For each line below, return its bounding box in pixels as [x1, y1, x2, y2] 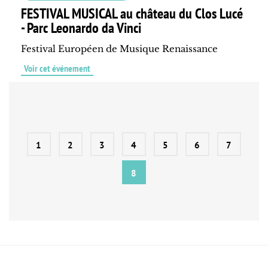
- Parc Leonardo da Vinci [21, 19, 141, 38]
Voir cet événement [24, 62, 90, 75]
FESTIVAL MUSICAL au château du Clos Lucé [21, 4, 243, 23]
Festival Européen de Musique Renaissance [21, 43, 218, 55]
